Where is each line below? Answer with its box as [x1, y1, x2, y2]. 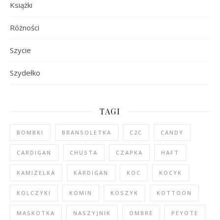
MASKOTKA [17, 209, 55, 217]
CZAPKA [116, 149, 143, 156]
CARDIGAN [17, 149, 52, 156]
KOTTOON [157, 189, 192, 196]
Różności [10, 23, 39, 32]
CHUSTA [70, 149, 98, 156]
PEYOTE [171, 209, 198, 217]
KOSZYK [110, 189, 138, 196]
